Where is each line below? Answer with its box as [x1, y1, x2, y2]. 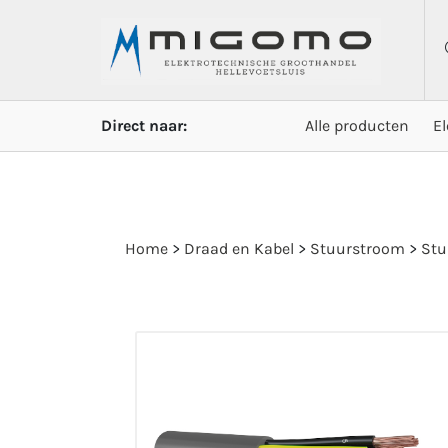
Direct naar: [101, 116, 187, 135]
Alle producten [305, 116, 410, 135]
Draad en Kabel [184, 239, 294, 258]
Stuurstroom [310, 239, 405, 258]
